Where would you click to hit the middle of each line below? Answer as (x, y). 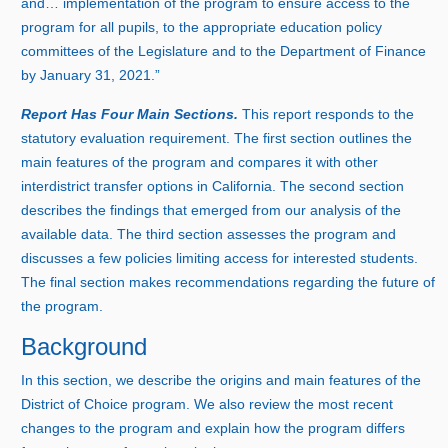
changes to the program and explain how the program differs (213, 428)
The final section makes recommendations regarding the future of (228, 281)
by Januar (53, 74)
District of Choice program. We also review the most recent (207, 404)
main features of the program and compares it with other (200, 161)
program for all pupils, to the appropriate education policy (202, 26)
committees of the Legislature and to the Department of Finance (224, 50)
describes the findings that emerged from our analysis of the (211, 209)
